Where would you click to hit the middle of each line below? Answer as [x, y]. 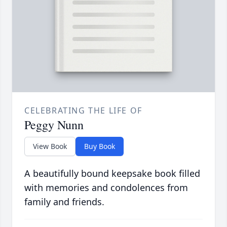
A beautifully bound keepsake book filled [112, 174]
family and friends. [64, 202]
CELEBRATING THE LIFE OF [83, 111]
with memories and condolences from [106, 188]
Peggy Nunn [54, 125]
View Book [50, 146]
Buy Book [100, 146]
